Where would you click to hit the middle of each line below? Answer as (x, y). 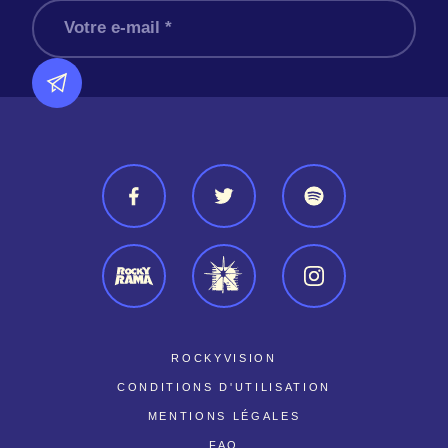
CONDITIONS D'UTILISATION (224, 386)
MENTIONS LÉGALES (224, 415)
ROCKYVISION (224, 357)
